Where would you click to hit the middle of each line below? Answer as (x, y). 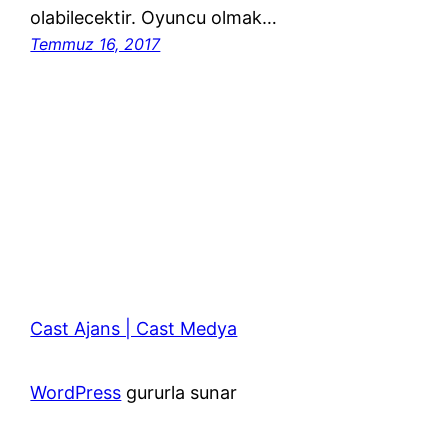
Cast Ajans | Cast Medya (134, 329)
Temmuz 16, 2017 (95, 44)
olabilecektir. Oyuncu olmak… (154, 18)
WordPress (76, 393)
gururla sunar (179, 393)
